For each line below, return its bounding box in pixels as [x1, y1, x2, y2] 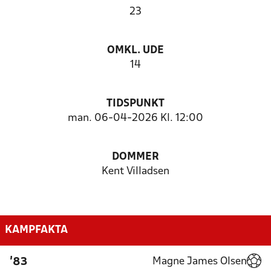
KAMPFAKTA [5, 224, 68, 235]
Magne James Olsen [152, 256, 247, 267]
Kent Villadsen [102, 166, 169, 177]
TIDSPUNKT [106, 99, 165, 109]
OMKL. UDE [107, 45, 164, 56]
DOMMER [112, 152, 159, 162]
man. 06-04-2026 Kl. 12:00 [68, 113, 203, 123]
